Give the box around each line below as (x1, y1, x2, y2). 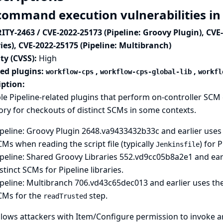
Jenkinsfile (155, 140, 200, 148)
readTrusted (43, 192, 87, 200)
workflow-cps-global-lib (100, 68, 192, 76)
